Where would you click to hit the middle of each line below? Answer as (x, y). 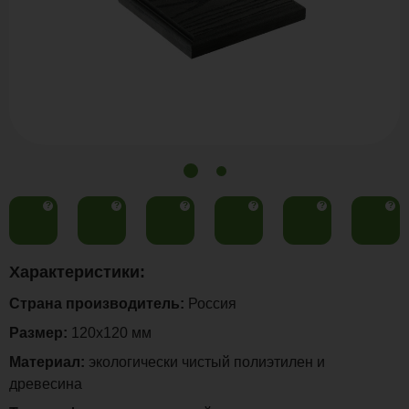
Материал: (47, 362)
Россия (210, 304)
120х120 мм (110, 333)
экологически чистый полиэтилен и (205, 362)
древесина (46, 384)
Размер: (38, 333)
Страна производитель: (97, 304)
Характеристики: (77, 272)
